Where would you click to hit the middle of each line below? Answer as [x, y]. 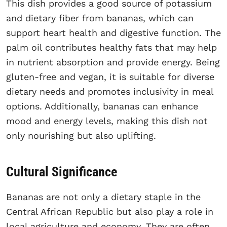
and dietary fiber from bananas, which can [100, 18]
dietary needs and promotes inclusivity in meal [110, 92]
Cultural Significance [62, 172]
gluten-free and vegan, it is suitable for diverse [110, 77]
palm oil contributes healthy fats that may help [111, 48]
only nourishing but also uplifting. [81, 136]
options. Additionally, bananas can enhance [102, 106]
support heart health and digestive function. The [113, 33]
